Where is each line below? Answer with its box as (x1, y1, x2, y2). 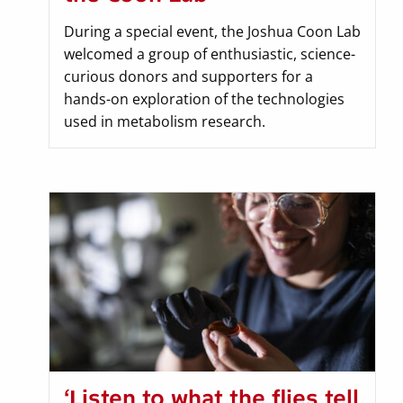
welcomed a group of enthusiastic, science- (64, 43, 355, 64)
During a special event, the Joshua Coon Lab (64, 21, 361, 41)
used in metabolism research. (64, 111, 265, 131)
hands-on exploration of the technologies (64, 88, 345, 109)
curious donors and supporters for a (64, 66, 313, 86)
